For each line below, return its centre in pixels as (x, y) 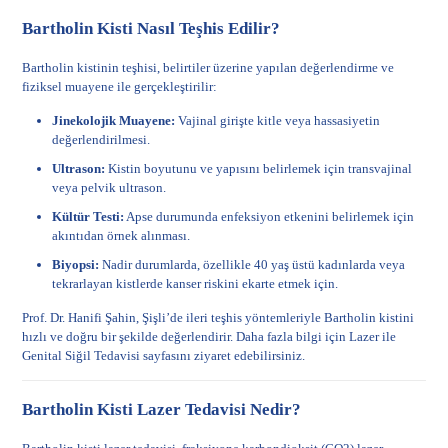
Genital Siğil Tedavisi (81, 355)
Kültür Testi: (88, 216)
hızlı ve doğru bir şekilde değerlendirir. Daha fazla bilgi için (186, 336)
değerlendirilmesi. (101, 139)
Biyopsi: (76, 264)
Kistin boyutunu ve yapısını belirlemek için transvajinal (259, 168)
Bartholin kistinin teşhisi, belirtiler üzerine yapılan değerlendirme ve (208, 67)
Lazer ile (373, 336)
